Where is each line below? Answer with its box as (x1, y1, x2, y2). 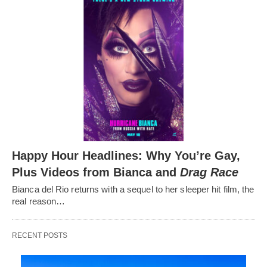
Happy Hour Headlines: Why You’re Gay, (12, 149, 240, 163)
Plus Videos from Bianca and (12, 166, 180, 179)
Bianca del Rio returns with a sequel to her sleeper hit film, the (12, 184, 254, 195)
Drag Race (180, 166, 238, 179)
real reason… (12, 196, 66, 207)
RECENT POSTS (12, 231, 67, 240)
